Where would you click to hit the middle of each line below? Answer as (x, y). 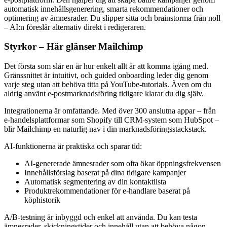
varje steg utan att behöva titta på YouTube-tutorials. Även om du (108, 85)
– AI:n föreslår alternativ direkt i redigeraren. (75, 27)
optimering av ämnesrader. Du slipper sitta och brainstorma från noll (112, 18)
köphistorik (42, 200)
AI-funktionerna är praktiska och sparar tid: (73, 146)
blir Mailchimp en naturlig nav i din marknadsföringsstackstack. (105, 129)
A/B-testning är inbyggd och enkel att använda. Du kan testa (101, 217)
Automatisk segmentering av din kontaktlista (95, 182)
